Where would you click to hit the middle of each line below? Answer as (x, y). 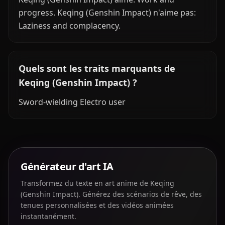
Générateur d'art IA (67, 166)
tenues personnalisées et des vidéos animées (97, 205)
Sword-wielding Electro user (72, 102)
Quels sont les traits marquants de (97, 68)
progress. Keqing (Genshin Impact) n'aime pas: (107, 13)
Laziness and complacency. (70, 26)
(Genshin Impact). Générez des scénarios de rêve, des (111, 194)
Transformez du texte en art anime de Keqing (97, 183)
